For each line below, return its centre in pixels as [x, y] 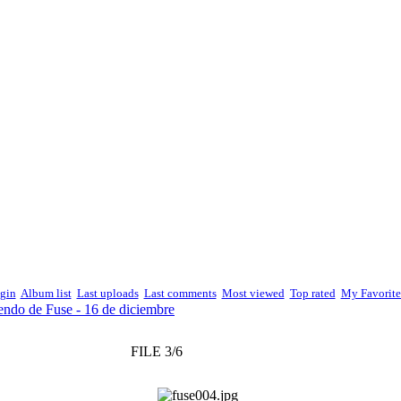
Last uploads [107, 293]
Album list [46, 293]
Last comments [180, 293]
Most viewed [253, 293]
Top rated [312, 293]
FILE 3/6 [157, 351]
